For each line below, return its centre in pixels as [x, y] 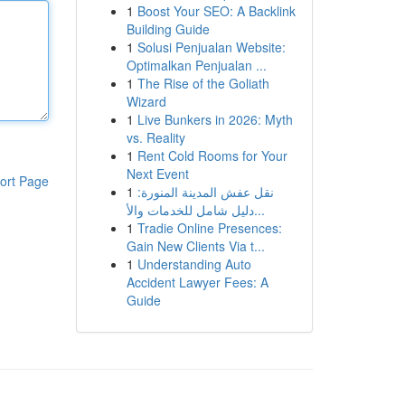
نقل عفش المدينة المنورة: [205, 192]
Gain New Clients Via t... [195, 246]
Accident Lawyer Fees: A [197, 282]
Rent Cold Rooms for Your [212, 155]
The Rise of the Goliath [203, 83]
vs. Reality [155, 137]
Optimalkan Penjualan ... [196, 65]
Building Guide [168, 29]
